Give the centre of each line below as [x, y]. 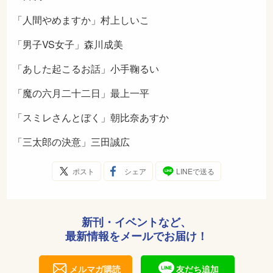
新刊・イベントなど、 [136, 222]
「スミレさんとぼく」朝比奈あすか [91, 117]
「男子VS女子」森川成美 [68, 44]
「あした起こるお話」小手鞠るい [86, 69]
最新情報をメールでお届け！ [136, 236]
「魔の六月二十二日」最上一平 [81, 93]
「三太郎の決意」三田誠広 [71, 142]
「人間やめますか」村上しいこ [81, 20]
